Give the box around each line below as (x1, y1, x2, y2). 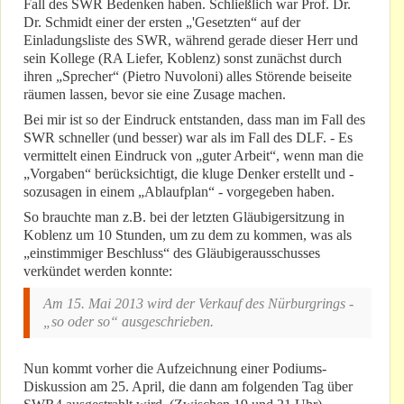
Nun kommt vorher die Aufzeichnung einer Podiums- (23, 361, 326, 377)
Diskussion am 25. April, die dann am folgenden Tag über (23, 379, 353, 395)
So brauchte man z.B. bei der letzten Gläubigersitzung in (23, 209, 344, 225)
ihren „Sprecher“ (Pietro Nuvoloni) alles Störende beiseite (23, 69, 352, 85)
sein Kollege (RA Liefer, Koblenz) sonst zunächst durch (23, 50, 342, 67)
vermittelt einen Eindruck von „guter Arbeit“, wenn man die (23, 148, 363, 164)
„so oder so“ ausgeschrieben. (43, 314, 214, 330)
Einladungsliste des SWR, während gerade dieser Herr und (23, 32, 358, 49)
